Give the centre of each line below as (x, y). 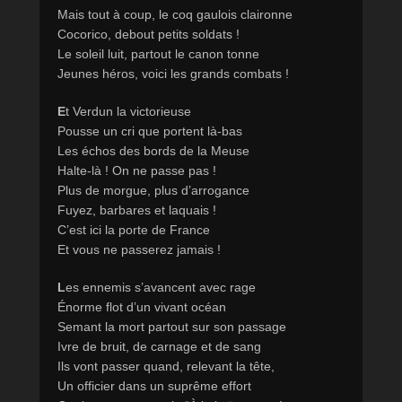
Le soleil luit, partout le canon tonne (158, 54)
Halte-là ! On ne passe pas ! (137, 171)
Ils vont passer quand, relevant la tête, (166, 367)
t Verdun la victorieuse (128, 112)
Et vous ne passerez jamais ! (139, 250)
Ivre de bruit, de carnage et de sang (159, 347)
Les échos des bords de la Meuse (153, 151)
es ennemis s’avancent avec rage (161, 288)
